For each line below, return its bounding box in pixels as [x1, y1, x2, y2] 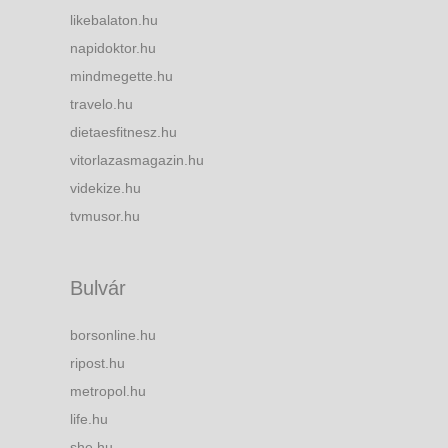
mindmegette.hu [70, 67, 173, 84]
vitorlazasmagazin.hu [70, 151, 204, 168]
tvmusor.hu [70, 207, 140, 224]
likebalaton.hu [70, 11, 158, 28]
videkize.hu [70, 179, 141, 196]
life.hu [70, 410, 108, 427]
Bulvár [70, 276, 126, 299]
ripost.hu [70, 354, 125, 371]
